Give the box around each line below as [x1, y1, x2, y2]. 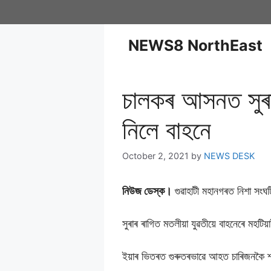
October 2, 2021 [122, 151, 189, 162]
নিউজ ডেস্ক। [122, 184, 172, 198]
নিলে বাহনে [122, 114, 211, 145]
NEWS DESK [204, 151, 255, 162]
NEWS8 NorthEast [128, 36, 263, 54]
